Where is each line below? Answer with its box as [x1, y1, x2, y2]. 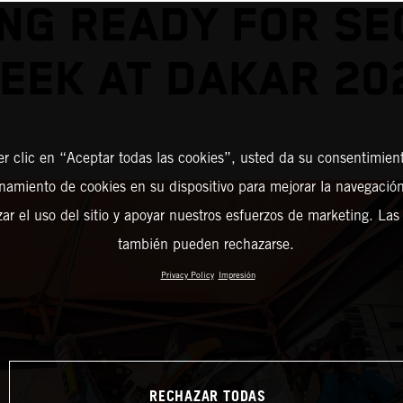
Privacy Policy [160, 270, 214, 280]
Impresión [218, 270, 255, 280]
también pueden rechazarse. [117, 236, 294, 253]
